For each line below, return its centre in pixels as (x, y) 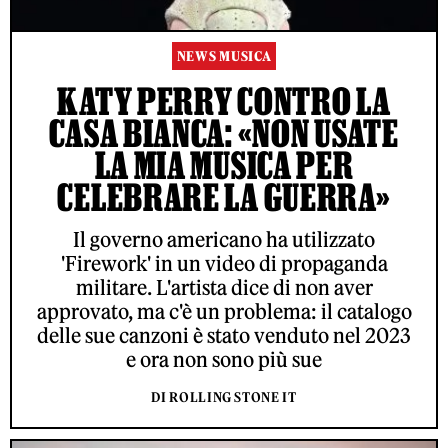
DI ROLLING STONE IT (224, 397)
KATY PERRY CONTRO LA (224, 100)
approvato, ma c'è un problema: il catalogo (224, 311)
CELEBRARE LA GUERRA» (224, 196)
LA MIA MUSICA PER (224, 164)
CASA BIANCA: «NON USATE (224, 132)
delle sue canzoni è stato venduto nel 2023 (224, 335)
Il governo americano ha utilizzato (224, 239)
